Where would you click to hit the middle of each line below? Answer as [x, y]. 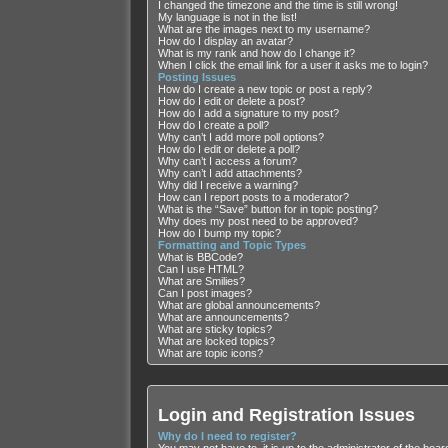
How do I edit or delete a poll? [228, 149]
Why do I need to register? [227, 435]
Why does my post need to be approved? [257, 221]
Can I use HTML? [200, 269]
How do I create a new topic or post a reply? [264, 89]
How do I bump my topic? [219, 233]
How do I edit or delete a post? [231, 101]
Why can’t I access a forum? [227, 161]
